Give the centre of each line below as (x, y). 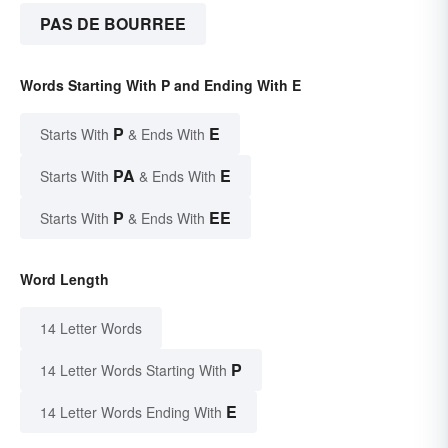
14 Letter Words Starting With (133, 369)
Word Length (64, 278)
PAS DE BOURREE (113, 23)
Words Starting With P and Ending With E (160, 84)
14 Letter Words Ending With (131, 411)
